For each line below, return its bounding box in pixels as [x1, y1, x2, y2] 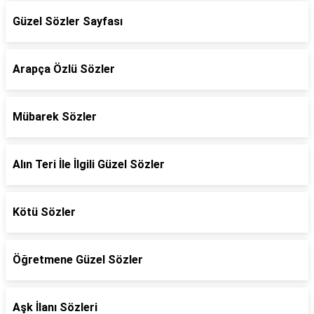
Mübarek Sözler [13, 110, 97, 123]
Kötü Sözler [13, 205, 76, 219]
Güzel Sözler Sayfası [13, 15, 123, 28]
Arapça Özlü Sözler [13, 62, 115, 76]
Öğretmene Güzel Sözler [13, 253, 143, 266]
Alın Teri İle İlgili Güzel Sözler [13, 158, 165, 171]
